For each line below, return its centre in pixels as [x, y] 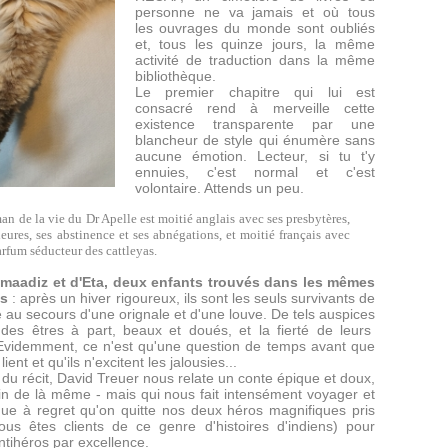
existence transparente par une [254, 124]
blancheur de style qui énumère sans [254, 140]
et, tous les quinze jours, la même [254, 44]
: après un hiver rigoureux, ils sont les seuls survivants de [192, 298]
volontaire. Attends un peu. [221, 188]
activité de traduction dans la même [254, 60]
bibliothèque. [175, 76]
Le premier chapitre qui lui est [254, 92]
